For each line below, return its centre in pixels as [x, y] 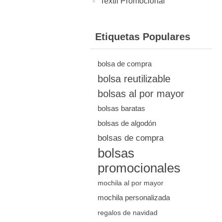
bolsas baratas [121, 108]
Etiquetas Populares [143, 37]
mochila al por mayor [131, 183]
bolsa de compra [125, 64]
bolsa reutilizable [134, 79]
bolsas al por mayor [141, 94]
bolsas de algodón [127, 123]
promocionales [139, 168]
